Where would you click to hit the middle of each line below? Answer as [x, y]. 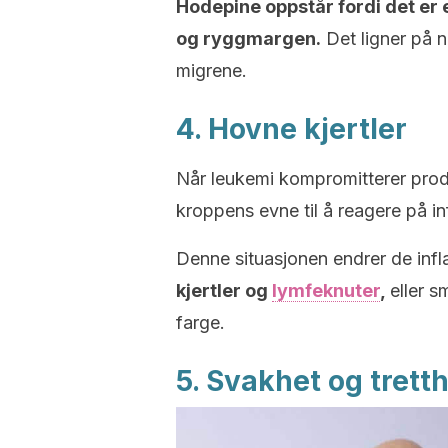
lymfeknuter [326, 290]
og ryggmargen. [248, 38]
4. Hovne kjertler [291, 129]
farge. [200, 322]
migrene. [211, 70]
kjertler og [224, 290]
